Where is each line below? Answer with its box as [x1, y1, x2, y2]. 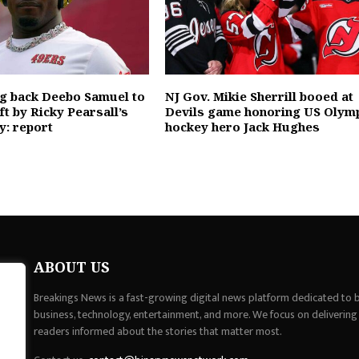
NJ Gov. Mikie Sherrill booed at [164, 87, 353, 104]
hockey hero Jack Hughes [164, 118, 320, 135]
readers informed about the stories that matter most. [34, 321, 283, 341]
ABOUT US [34, 256, 111, 276]
